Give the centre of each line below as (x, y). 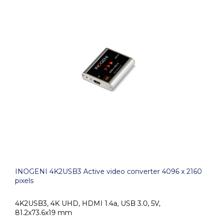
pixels (24, 181)
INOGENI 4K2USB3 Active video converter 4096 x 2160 (108, 171)
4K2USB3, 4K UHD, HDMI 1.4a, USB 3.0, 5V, (88, 203)
